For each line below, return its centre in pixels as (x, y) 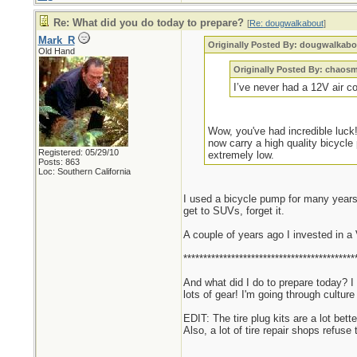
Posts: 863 (59, 162)
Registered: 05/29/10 (78, 152)
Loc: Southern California (84, 171)
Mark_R (56, 40)
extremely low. (241, 155)
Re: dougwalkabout (286, 23)
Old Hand (56, 51)
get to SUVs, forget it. (233, 211)
